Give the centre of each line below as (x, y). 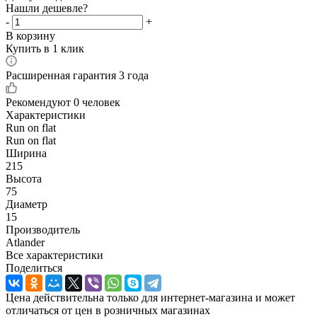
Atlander (25, 242)
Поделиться (34, 267)
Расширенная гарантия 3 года (77, 75)
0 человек (97, 102)
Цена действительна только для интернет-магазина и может (150, 297)
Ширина (26, 153)
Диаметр (27, 204)
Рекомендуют (40, 102)
